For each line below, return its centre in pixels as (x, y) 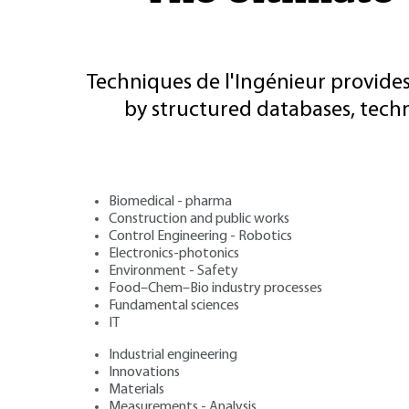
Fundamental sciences (174, 305)
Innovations (144, 372)
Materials (136, 389)
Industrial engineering (173, 355)
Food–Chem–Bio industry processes (215, 288)
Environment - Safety (173, 271)
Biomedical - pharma (170, 201)
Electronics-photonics (174, 253)
